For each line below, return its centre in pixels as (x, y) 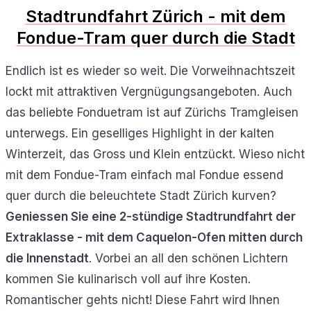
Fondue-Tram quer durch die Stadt (155, 37)
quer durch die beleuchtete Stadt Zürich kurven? (141, 195)
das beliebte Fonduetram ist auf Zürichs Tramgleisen (152, 112)
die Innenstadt (47, 258)
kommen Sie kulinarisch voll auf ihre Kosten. (128, 279)
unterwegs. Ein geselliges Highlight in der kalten (140, 133)
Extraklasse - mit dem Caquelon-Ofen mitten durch (154, 237)
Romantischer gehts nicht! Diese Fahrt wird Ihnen (143, 300)
